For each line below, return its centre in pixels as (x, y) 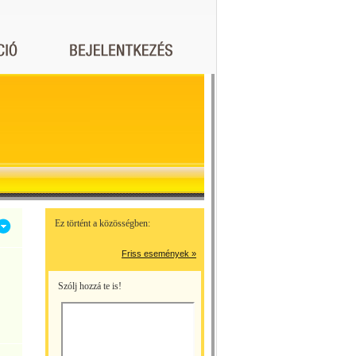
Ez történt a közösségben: (103, 223)
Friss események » (159, 253)
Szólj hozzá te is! (90, 286)
